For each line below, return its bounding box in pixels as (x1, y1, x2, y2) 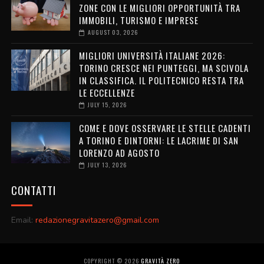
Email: (11, 214, 35, 226)
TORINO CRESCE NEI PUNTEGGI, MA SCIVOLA (78, 61, 249, 74)
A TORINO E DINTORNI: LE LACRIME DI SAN (78, 133, 239, 147)
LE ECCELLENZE (78, 85, 135, 99)
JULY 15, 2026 (87, 100, 127, 109)
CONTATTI (11, 181, 56, 198)
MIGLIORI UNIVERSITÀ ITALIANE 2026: (78, 48, 225, 62)
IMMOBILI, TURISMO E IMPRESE (78, 13, 199, 27)
